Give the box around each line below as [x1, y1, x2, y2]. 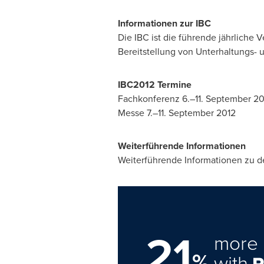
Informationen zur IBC [117, 16, 211, 30]
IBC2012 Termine [117, 78, 192, 91]
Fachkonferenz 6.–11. [117, 92, 206, 105]
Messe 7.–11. [117, 106, 169, 120]
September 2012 [168, 106, 236, 120]
